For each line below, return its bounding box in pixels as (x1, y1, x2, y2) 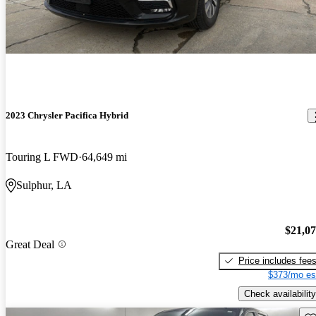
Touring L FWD (6, 151, 78, 164)
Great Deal (6, 238, 54, 250)
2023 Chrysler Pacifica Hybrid (6, 110, 128, 121)
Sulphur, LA (16, 179, 72, 192)
